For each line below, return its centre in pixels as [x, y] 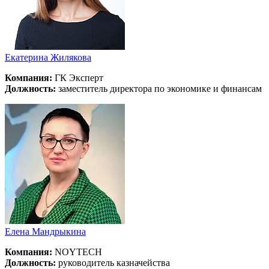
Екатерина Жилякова [48, 57]
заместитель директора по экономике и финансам [159, 88]
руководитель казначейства [113, 262]
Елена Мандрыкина [45, 231]
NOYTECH [77, 252]
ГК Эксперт [78, 77]
